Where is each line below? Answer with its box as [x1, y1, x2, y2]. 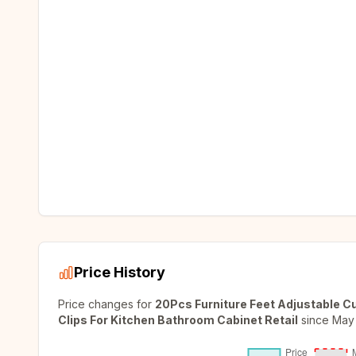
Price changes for [58, 297, 155, 311]
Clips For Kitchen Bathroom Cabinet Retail [58, 313, 298, 327]
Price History [74, 264, 165, 281]
